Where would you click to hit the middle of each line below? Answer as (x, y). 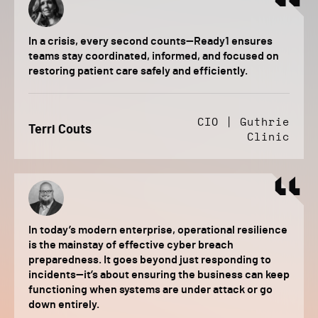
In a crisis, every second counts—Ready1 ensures (150, 42)
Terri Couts (60, 130)
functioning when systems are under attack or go (150, 290)
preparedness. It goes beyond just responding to (150, 260)
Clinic (268, 138)
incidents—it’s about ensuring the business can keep (159, 275)
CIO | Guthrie (243, 123)
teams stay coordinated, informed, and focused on (154, 56)
